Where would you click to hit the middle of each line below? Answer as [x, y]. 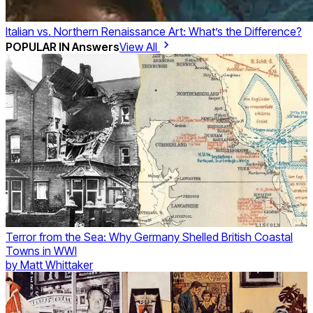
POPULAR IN [39, 46]
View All [140, 46]
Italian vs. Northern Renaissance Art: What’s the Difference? [154, 31]
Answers [96, 46]
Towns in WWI [41, 251]
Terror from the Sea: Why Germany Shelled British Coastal [149, 237]
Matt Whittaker [57, 265]
